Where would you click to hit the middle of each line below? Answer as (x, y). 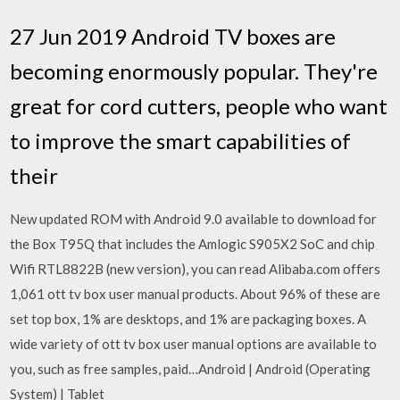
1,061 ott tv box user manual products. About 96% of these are (196, 293)
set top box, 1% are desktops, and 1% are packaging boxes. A (188, 318)
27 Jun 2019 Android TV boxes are (173, 36)
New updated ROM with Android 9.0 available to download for (194, 218)
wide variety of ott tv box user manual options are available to (194, 343)
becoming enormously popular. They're (194, 71)
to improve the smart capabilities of (181, 140)
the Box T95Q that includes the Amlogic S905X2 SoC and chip (193, 243)
